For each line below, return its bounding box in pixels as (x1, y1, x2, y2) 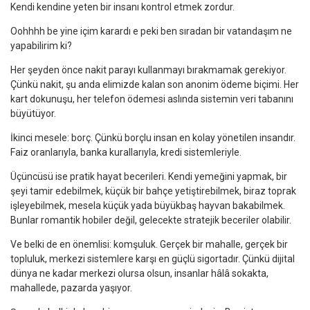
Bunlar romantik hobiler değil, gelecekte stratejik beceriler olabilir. (10, 214, 291, 226)
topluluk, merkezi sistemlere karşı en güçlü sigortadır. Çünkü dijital (10, 253, 295, 264)
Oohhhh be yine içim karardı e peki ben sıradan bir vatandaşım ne (10, 25, 292, 37)
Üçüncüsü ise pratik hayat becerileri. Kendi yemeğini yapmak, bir (10, 170, 287, 182)
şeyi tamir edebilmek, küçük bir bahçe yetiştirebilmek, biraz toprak (10, 185, 296, 197)
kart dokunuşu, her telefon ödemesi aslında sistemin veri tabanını (10, 93, 293, 104)
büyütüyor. (10, 107, 56, 119)
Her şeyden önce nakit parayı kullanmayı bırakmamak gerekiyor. (10, 64, 286, 75)
